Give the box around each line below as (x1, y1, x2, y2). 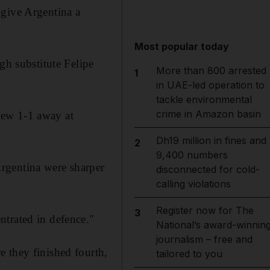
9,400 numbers (155, 149, 228, 161)
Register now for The (155, 204, 254, 216)
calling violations (155, 178, 231, 190)
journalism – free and (155, 233, 253, 245)
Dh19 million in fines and (155, 134, 266, 146)
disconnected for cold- (155, 163, 260, 175)
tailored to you (155, 248, 222, 260)
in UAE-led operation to (155, 79, 265, 91)
